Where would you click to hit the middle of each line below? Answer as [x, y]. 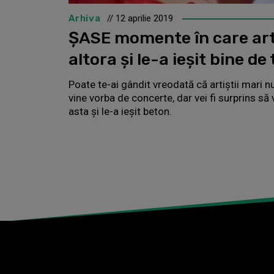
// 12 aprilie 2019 [140, 18]
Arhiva [85, 18]
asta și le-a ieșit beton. [120, 111]
